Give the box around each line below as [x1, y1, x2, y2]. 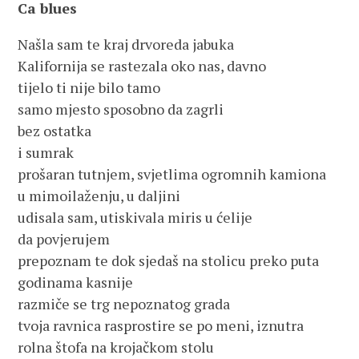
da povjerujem [18, 229, 111, 248]
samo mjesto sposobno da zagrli [18, 99, 224, 119]
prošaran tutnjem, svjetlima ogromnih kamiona [18, 164, 327, 184]
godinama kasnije [18, 272, 134, 292]
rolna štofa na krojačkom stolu [18, 337, 215, 357]
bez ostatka [18, 121, 92, 140]
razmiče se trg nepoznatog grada [18, 294, 231, 313]
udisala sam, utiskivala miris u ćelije [18, 208, 253, 227]
